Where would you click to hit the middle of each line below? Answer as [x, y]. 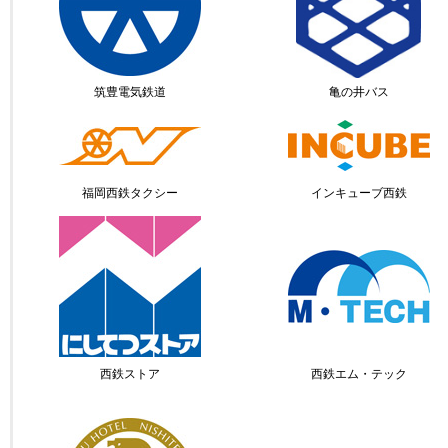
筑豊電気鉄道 [129, 92]
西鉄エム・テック [358, 374]
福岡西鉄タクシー [129, 193]
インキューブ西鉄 [358, 193]
